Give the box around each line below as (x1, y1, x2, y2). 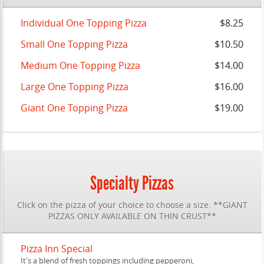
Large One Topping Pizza (21, 81, 129, 93)
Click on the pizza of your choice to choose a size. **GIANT (16, 200, 247, 210)
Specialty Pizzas (90, 171, 174, 194)
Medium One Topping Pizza (21, 60, 141, 71)
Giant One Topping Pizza (21, 102, 128, 114)
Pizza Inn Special (21, 243, 93, 255)
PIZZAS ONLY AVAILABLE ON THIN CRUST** (48, 211, 216, 222)
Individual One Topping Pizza (21, 17, 147, 29)
